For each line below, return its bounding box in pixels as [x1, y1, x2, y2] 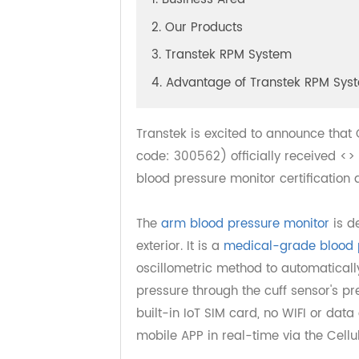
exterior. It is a [143, 267, 236, 289]
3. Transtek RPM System [159, 66, 307, 88]
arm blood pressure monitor [169, 244, 347, 265]
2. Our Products [159, 37, 256, 58]
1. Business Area [159, 8, 258, 30]
